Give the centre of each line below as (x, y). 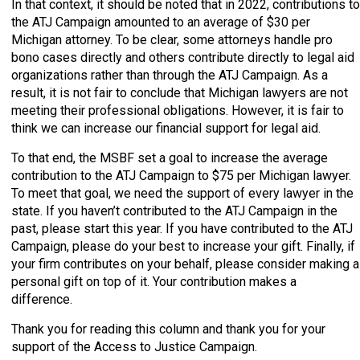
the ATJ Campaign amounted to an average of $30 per (161, 22)
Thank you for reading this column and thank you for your (168, 329)
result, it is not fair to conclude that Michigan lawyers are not (180, 92)
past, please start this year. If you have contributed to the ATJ (182, 228)
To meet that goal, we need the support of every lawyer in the (182, 193)
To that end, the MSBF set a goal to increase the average (170, 157)
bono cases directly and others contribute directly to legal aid (183, 57)
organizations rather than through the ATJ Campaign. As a (170, 75)
